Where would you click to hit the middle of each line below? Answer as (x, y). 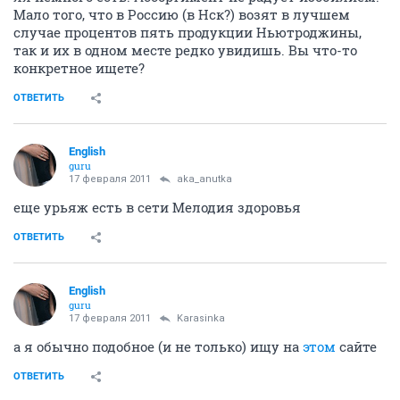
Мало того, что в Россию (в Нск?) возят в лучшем (182, 15)
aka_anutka (204, 179)
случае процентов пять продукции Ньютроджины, (187, 33)
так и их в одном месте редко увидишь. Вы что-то (185, 50)
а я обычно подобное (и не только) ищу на (158, 347)
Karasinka (201, 319)
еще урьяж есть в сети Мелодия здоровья (157, 208)
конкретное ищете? (79, 68)
